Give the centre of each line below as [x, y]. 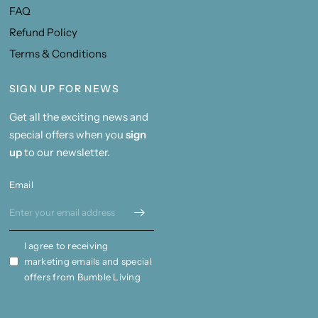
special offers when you [67, 135]
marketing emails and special [88, 261]
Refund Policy [43, 32]
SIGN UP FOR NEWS [64, 89]
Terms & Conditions [57, 54]
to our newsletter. [66, 152]
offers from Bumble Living [82, 277]
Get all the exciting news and [78, 117]
